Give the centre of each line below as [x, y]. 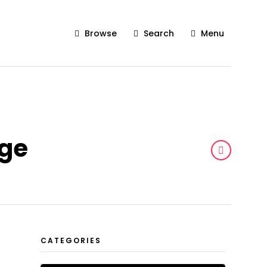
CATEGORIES [71, 240]
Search [159, 33]
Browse [101, 33]
